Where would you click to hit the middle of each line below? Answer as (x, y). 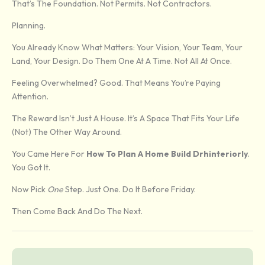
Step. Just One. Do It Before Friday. (130, 190)
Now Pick (30, 190)
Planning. (29, 26)
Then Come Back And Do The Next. (77, 211)
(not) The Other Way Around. (67, 132)
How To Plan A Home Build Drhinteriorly (167, 154)
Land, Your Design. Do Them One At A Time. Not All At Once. (122, 61)
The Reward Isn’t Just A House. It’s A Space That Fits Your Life (126, 119)
